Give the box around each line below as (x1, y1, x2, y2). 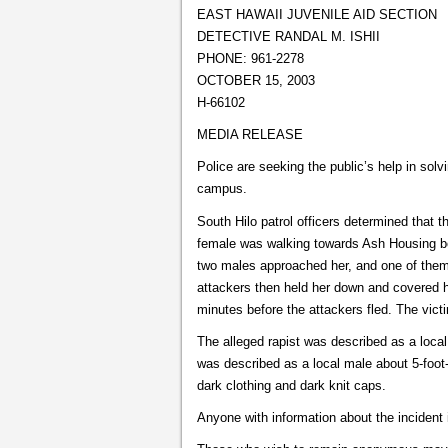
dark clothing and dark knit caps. (197, 377, 386, 393)
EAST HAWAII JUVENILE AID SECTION (197, 7, 437, 22)
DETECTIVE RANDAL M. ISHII (197, 29, 380, 44)
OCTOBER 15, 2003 (197, 73, 315, 88)
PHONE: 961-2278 (197, 51, 304, 66)
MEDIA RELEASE (197, 127, 303, 143)
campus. (197, 181, 247, 197)
